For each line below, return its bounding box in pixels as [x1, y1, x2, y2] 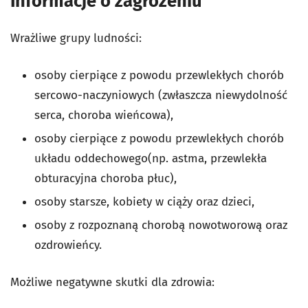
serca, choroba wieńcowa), [34, 107, 173, 122]
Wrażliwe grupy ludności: [10, 30, 142, 45]
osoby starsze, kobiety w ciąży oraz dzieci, [34, 194, 254, 209]
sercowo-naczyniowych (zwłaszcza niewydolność [34, 87, 287, 102]
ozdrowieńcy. [34, 237, 102, 252]
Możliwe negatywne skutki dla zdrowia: [10, 274, 214, 289]
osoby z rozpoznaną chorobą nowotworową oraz [34, 217, 287, 232]
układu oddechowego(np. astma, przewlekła [34, 151, 267, 166]
